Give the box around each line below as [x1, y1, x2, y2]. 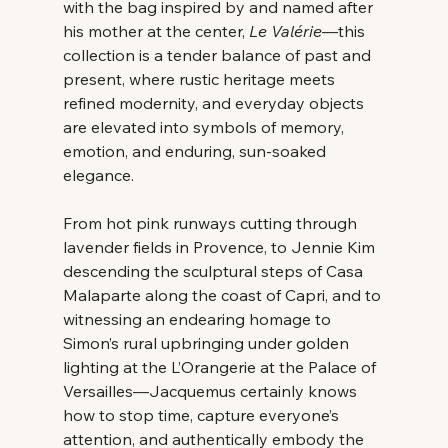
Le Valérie [248, 20, 322, 41]
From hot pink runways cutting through [62, 212, 361, 233]
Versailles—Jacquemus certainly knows [62, 380, 361, 401]
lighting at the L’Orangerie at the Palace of [62, 356, 380, 377]
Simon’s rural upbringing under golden [62, 332, 353, 353]
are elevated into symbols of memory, [62, 116, 348, 137]
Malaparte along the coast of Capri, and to [62, 284, 385, 305]
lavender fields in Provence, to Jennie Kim [62, 236, 379, 257]
